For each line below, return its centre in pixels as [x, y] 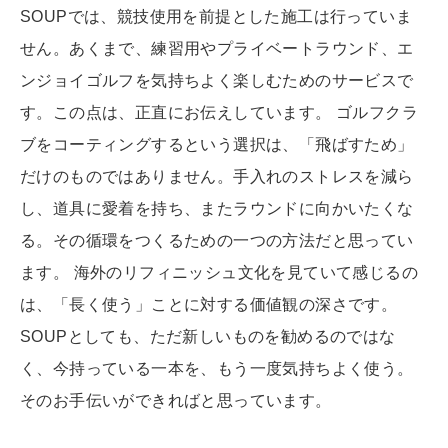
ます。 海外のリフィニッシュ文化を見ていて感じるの [219, 273]
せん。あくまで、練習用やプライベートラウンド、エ [217, 49]
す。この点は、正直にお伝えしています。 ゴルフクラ [219, 113]
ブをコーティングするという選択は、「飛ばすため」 [217, 145]
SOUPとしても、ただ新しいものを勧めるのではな [208, 337]
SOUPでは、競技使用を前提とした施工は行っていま [216, 17]
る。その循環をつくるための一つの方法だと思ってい [217, 241]
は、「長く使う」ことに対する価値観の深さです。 [209, 305]
